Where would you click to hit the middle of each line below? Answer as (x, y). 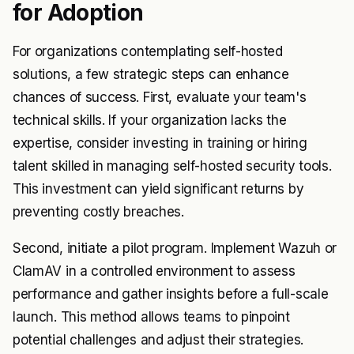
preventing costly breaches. (98, 212)
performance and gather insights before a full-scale (171, 294)
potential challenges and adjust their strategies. (158, 340)
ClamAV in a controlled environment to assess (154, 271)
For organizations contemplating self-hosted (148, 52)
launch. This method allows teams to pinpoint (151, 317)
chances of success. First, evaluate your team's (160, 98)
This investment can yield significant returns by (158, 189)
